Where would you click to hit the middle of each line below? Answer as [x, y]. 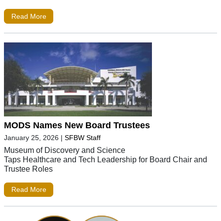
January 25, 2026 [31, 137]
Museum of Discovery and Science [65, 150]
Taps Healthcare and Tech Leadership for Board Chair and [106, 159]
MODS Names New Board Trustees [77, 125]
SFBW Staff [83, 137]
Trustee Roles [28, 168]
